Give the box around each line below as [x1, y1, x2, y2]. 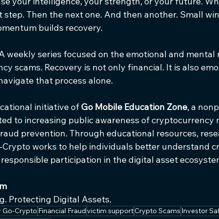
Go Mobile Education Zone [81, 101, 187, 112]
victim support [87, 206, 133, 215]
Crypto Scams [134, 206, 180, 215]
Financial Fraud [38, 206, 86, 215]
